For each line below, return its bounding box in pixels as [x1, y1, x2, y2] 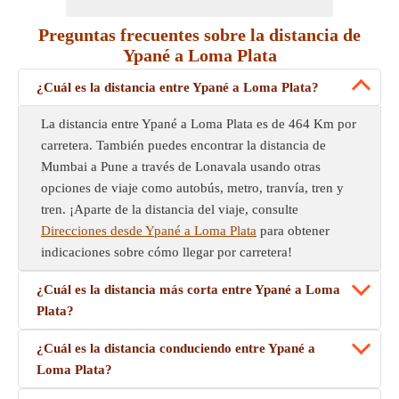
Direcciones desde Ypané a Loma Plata [41, 224, 256, 238]
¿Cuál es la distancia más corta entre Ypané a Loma [37, 282, 340, 297]
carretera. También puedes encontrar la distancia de [41, 138, 326, 152]
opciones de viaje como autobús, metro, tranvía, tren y [41, 181, 344, 195]
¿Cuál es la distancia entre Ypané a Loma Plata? [37, 80, 319, 94]
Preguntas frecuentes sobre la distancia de [38, 25, 361, 45]
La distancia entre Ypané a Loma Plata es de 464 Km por [41, 117, 356, 131]
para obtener [256, 224, 330, 238]
